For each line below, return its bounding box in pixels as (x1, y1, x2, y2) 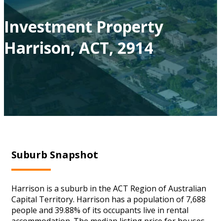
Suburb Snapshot (11, 147, 98, 161)
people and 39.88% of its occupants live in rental (11, 204, 188, 216)
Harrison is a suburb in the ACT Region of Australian (11, 183, 206, 194)
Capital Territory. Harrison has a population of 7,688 (11, 193, 206, 205)
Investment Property (4, 15, 163, 37)
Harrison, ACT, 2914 (4, 37, 153, 58)
